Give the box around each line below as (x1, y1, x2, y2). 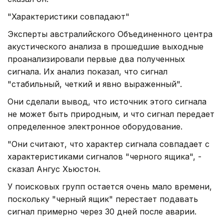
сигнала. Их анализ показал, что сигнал (7, 66, 167, 76)
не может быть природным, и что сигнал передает (7, 108, 214, 119)
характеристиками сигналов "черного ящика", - (7, 151, 201, 161)
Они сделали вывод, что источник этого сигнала (7, 96, 206, 106)
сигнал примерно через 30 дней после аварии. (7, 206, 196, 216)
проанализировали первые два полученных (7, 53, 185, 64)
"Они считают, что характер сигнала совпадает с (7, 138, 209, 149)
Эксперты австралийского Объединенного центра (7, 28, 212, 39)
